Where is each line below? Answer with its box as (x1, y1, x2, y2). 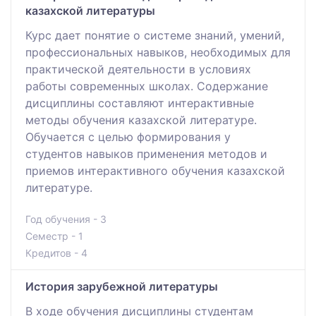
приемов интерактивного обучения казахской (25, 163, 285, 178)
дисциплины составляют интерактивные (25, 95, 254, 110)
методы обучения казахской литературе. (25, 112, 257, 127)
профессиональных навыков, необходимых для (25, 44, 291, 59)
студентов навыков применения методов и (25, 146, 267, 161)
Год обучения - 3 (25, 212, 107, 225)
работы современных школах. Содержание (25, 78, 268, 93)
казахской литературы (25, 3, 155, 18)
